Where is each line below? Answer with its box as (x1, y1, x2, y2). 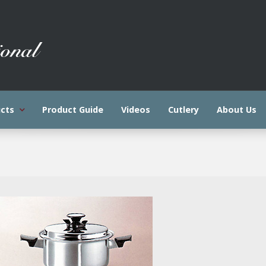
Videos (121, 104, 151, 115)
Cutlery (168, 104, 199, 115)
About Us (217, 104, 257, 115)
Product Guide (42, 104, 104, 115)
